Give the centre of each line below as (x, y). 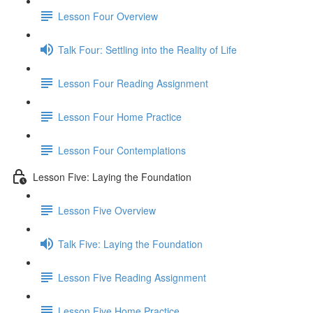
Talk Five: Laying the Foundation (130, 243)
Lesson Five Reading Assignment (132, 277)
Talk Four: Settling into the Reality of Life (147, 49)
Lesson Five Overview (107, 210)
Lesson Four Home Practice (120, 116)
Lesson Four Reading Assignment (133, 83)
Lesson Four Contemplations (122, 150)
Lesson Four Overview (108, 16)
